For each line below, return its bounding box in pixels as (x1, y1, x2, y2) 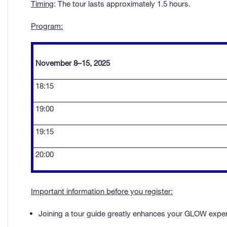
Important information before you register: (31, 186, 173, 196)
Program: (31, 21, 63, 31)
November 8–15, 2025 (33, 58, 110, 68)
